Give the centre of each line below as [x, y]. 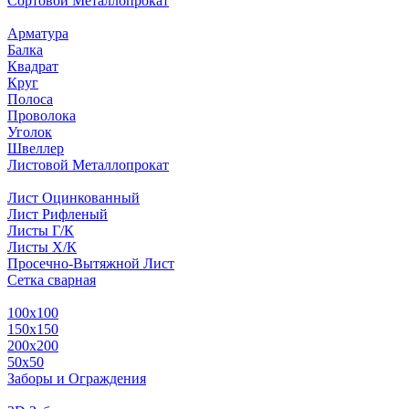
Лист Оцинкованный [73, 197]
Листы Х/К [42, 246]
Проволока [42, 115]
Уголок [30, 131]
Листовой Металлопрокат [88, 164]
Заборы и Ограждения [77, 378]
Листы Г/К [41, 230]
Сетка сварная [52, 279]
